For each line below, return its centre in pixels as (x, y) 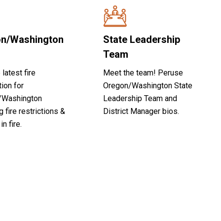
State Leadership (142, 39)
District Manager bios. (141, 111)
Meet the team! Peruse (143, 73)
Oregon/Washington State (148, 86)
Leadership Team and (140, 98)
